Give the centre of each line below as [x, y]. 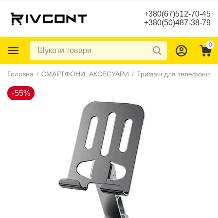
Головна [20, 74]
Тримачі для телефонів [174, 74]
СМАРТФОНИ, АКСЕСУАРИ [85, 74]
